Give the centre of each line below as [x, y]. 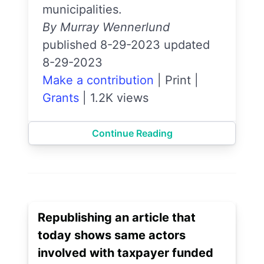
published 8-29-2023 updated [126, 45]
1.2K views [119, 98]
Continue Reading [132, 133]
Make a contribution [98, 80]
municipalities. [82, 10]
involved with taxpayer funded [126, 253]
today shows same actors [112, 235]
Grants [61, 98]
